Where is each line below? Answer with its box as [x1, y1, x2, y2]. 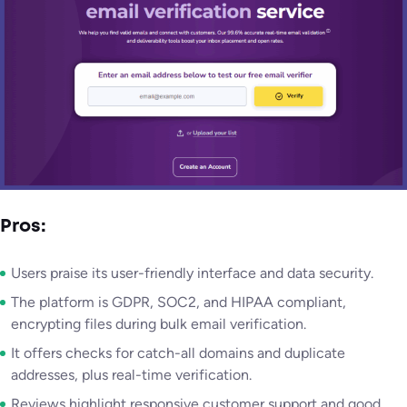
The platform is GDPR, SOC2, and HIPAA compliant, [11, 293, 346, 312]
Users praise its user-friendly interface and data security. [11, 264, 373, 283]
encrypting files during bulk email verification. [11, 315, 306, 333]
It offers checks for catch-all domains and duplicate [11, 344, 345, 362]
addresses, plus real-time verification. [11, 366, 252, 384]
